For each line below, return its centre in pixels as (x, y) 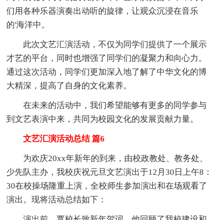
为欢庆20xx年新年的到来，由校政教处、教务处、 (107, 158)
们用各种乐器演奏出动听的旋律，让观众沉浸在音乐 (103, 11)
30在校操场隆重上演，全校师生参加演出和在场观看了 (107, 186)
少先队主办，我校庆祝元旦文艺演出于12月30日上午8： (110, 172)
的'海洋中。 (28, 25)
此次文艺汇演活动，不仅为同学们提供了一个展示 (107, 44)
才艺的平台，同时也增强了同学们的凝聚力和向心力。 (107, 58)
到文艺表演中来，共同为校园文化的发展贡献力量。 (103, 119)
